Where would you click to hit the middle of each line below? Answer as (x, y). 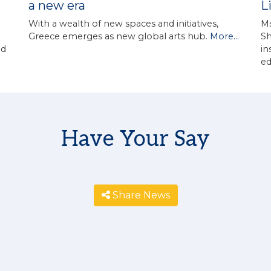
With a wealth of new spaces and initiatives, (123, 23)
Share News (141, 195)
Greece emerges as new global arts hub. (119, 36)
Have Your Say (135, 139)
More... (224, 36)
